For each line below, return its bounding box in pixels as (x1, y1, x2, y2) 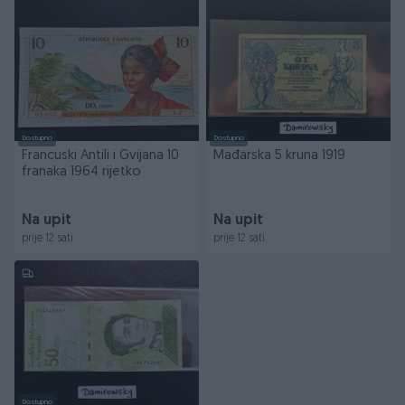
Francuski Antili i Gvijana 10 (22, 149, 179, 163)
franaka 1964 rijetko (22, 165, 141, 179)
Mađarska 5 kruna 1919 (213, 149, 345, 163)
